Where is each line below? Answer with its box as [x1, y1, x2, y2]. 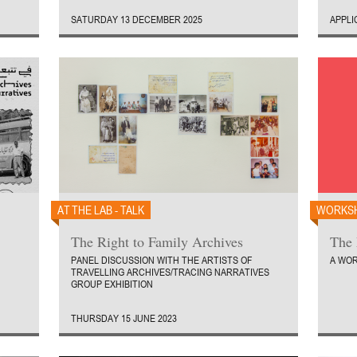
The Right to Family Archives [71, 232, 243, 251]
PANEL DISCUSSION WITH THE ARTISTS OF [71, 253, 253, 266]
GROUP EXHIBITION [71, 277, 153, 290]
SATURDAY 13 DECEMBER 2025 [71, 13, 202, 25]
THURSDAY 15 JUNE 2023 [71, 312, 177, 324]
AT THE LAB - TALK [57, 202, 144, 218]
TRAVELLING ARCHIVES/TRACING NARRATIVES [71, 265, 269, 278]
